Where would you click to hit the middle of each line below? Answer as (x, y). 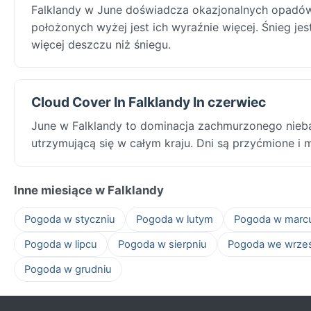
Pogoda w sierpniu (162, 244)
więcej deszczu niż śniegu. (101, 44)
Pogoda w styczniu (70, 219)
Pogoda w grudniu (68, 269)
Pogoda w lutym (175, 219)
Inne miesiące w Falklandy (89, 190)
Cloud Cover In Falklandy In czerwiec (149, 102)
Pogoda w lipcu (61, 244)
